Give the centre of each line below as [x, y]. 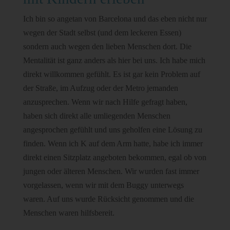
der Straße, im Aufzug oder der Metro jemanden [100, 88]
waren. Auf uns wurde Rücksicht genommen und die [108, 199]
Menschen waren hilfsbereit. [69, 213]
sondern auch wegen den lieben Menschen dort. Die [107, 46]
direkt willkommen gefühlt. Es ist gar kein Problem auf [111, 74]
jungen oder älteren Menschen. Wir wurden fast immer [111, 171]
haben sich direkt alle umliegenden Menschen [97, 116]
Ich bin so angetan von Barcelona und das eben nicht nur [115, 19]
